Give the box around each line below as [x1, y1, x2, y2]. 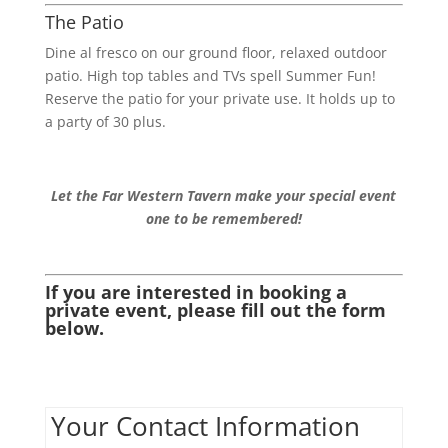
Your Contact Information [50, 407, 360, 444]
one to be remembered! [145, 208, 302, 228]
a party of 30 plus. [44, 111, 166, 131]
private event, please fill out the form [44, 297, 386, 322]
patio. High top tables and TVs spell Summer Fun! [44, 65, 376, 85]
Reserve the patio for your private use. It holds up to [44, 88, 395, 108]
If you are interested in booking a [44, 279, 347, 304]
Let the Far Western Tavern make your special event [51, 185, 397, 205]
